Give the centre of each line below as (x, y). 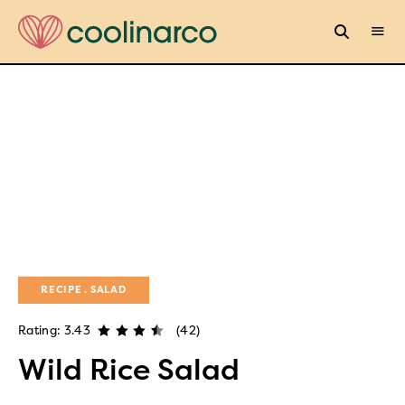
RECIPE (61, 289)
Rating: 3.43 (54, 330)
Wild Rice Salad (129, 370)
